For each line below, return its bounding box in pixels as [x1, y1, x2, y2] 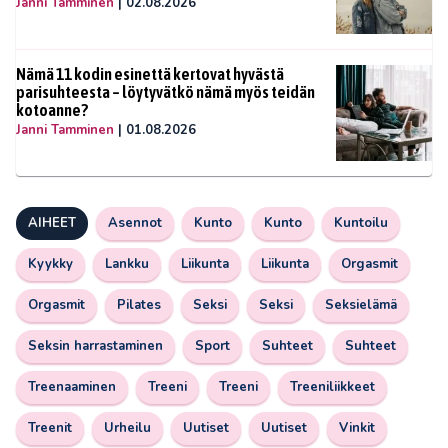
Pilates [117, 296, 161, 315]
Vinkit [339, 419, 375, 438]
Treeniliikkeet [290, 378, 375, 397]
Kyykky [28, 255, 73, 274]
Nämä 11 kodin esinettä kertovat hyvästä [16, 64, 284, 85]
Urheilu [104, 419, 151, 438]
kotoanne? [16, 100, 88, 121]
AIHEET [28, 214, 76, 233]
